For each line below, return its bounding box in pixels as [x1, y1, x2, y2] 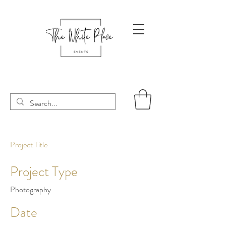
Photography [10, 184, 51, 196]
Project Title [10, 139, 47, 151]
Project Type [10, 162, 78, 182]
